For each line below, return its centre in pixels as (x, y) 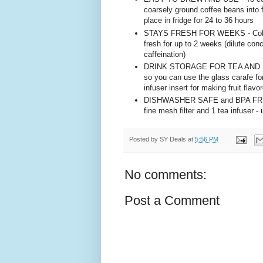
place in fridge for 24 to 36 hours (199, 21)
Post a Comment (172, 200)
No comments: (166, 174)
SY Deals (173, 139)
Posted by (144, 139)
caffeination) (165, 54)
